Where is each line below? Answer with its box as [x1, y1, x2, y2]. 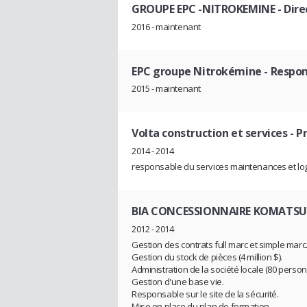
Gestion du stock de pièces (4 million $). [132, 250, 282, 263]
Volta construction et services [132, 125, 288, 141]
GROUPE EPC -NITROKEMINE [132, 1, 275, 16]
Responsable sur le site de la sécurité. [132, 287, 279, 300]
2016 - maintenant [132, 20, 201, 33]
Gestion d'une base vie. [132, 275, 224, 288]
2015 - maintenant [132, 82, 201, 95]
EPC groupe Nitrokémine [132, 63, 262, 79]
